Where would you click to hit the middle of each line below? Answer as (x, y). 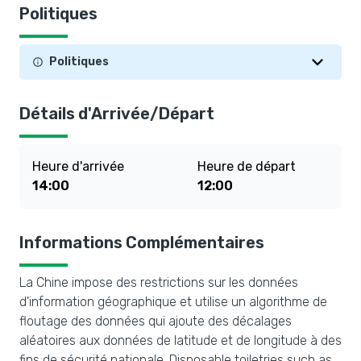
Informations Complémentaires (142, 243)
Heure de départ (247, 166)
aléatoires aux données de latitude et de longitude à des (180, 340)
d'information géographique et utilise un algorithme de (173, 302)
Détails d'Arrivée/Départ (117, 114)
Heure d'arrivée (78, 166)
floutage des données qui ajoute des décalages (156, 321)
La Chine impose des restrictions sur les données (159, 282)
